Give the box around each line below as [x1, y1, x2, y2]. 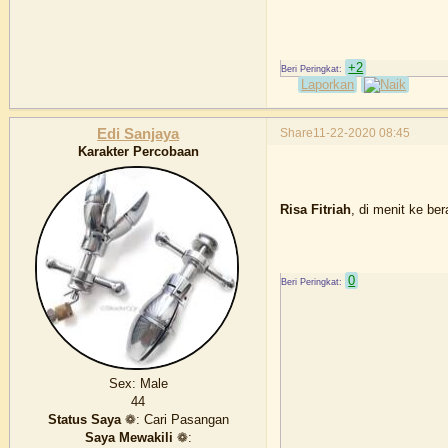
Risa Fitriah [280, 201, 352, 217]
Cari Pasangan [139, 412, 229, 428]
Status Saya [47, 412, 121, 428]
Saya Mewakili [84, 430, 173, 446]
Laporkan [301, 76, 355, 92]
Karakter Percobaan [77, 144, 199, 160]
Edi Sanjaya [97, 126, 180, 143]
